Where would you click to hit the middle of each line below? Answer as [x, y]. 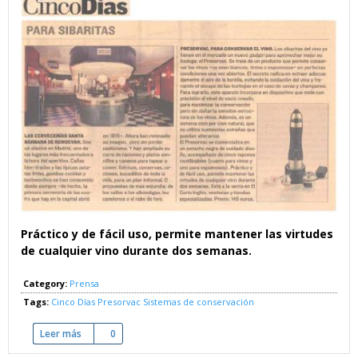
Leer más [61, 334]
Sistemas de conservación [199, 302]
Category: [46, 284]
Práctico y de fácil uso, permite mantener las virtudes [177, 234]
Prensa [84, 284]
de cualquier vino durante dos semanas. [136, 251]
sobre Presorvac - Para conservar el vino [173, 334]
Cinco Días [73, 302]
